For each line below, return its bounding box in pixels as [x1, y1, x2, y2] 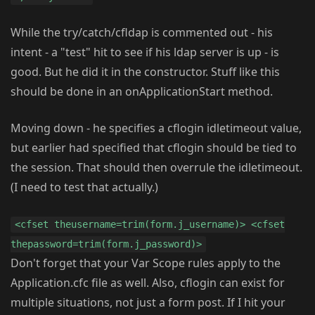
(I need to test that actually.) [11, 179, 158, 195]
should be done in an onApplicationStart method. [11, 84, 273, 100]
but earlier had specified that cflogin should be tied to [11, 140, 297, 156]
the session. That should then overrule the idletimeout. [11, 160, 302, 176]
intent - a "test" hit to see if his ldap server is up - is [11, 44, 279, 60]
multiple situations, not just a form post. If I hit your [11, 295, 285, 311]
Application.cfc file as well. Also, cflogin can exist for [11, 275, 285, 291]
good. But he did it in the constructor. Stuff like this [11, 64, 280, 80]
